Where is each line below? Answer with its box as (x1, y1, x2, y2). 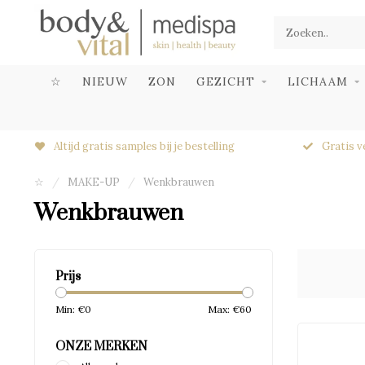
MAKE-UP (68, 175, 120, 189)
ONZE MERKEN (55, 339, 147, 354)
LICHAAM (288, 74, 348, 89)
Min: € (55, 303, 85, 315)
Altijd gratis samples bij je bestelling (51, 139, 235, 153)
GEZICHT (196, 74, 255, 89)
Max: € (207, 303, 240, 315)
